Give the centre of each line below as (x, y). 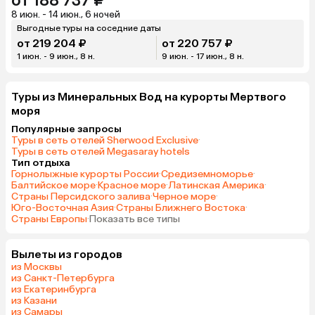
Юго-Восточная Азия (63, 207)
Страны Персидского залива (81, 196)
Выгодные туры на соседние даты (89, 28)
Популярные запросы (66, 129)
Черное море (184, 196)
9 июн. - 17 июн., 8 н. (203, 56)
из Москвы (37, 266)
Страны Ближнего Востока (181, 207)
